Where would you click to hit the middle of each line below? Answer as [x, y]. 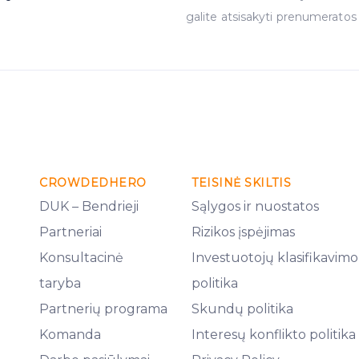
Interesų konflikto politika [274, 335]
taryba [60, 283]
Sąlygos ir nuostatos [255, 206]
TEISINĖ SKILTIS [242, 183]
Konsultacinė [81, 258]
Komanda [70, 335]
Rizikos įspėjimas [243, 232]
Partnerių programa [103, 309]
